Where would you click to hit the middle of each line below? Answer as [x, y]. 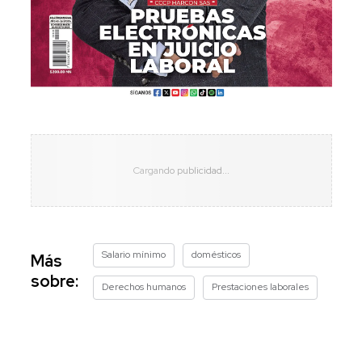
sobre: [54, 281]
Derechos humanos [143, 286]
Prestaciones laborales [260, 286]
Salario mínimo [133, 254]
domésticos [216, 254]
